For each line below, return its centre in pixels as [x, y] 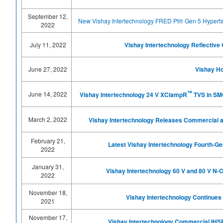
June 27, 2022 [48, 69]
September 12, [48, 16]
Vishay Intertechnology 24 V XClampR [133, 95]
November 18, [48, 192]
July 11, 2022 [48, 45]
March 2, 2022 [48, 119]
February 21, [48, 141]
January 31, [48, 167]
